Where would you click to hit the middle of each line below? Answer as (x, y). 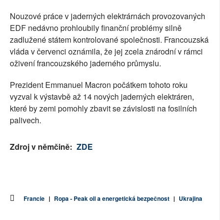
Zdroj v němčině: (42, 147)
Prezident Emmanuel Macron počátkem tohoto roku (99, 85)
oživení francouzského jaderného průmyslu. (85, 63)
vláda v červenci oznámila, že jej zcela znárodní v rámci (106, 52)
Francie (34, 199)
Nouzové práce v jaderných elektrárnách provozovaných (108, 16)
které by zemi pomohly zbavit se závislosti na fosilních (103, 109)
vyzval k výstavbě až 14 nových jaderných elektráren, (102, 97)
